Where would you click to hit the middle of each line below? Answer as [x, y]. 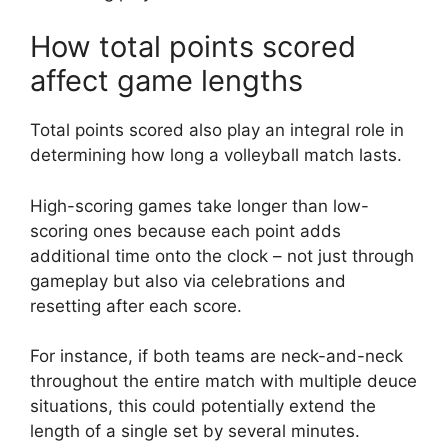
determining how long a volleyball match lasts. [216, 155]
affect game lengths [166, 81]
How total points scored [193, 47]
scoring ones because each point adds [185, 230]
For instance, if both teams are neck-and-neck [216, 356]
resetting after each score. [136, 305]
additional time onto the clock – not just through [222, 255]
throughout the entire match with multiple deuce [223, 381]
